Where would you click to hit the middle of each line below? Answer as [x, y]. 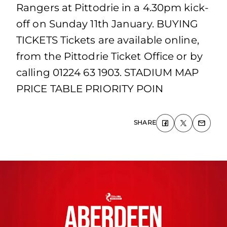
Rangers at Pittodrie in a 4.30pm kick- [112, 8]
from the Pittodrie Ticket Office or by [109, 56]
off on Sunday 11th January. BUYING [107, 24]
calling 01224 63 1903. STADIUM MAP [108, 72]
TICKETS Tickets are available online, [108, 40]
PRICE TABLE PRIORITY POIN [90, 89]
